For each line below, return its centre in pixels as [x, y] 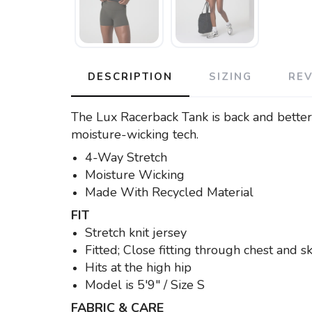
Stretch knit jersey [136, 232]
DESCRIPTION [130, 76]
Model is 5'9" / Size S [145, 284]
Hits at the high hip [138, 267]
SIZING [231, 76]
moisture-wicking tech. [135, 134]
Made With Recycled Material [169, 192]
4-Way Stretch [126, 157]
